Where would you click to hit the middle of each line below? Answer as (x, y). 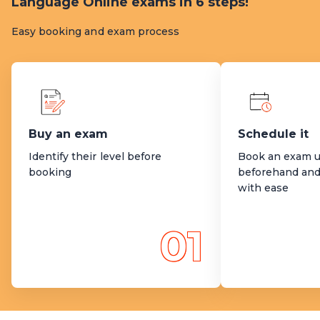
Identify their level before (95, 156)
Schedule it (273, 134)
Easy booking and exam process (96, 31)
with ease (264, 187)
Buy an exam (68, 134)
